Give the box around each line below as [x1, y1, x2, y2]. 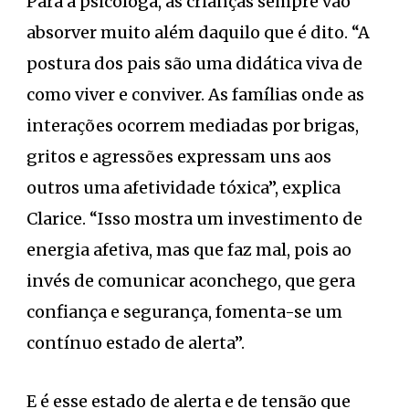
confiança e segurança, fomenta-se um [26, 300, 342, 322]
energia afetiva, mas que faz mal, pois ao [26, 238, 351, 260]
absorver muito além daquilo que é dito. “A [26, 21, 370, 43]
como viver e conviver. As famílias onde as [26, 83, 364, 105]
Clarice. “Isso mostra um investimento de [26, 207, 362, 229]
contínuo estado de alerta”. [26, 331, 245, 353]
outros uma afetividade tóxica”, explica [26, 176, 341, 198]
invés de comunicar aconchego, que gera [26, 269, 355, 291]
